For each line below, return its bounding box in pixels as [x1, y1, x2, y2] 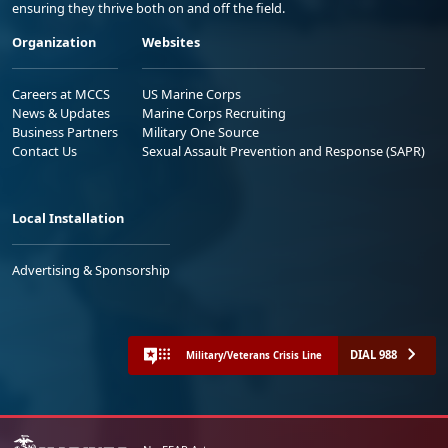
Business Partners [12, 123, 118, 142]
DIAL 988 [350, 347, 397, 363]
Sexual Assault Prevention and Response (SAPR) [142, 142, 425, 161]
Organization [12, 33, 96, 52]
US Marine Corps [142, 85, 241, 104]
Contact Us [12, 142, 77, 161]
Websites [142, 33, 200, 52]
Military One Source [142, 123, 259, 142]
